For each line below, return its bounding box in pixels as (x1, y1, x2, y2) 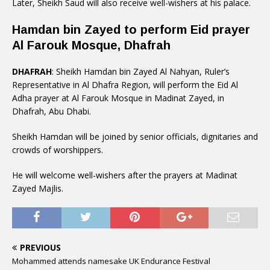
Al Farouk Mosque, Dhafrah (12, 39, 171, 52)
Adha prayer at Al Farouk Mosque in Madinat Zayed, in (12, 92, 224, 104)
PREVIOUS (20, 242, 61, 253)
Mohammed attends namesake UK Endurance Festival (12, 256, 210, 266)
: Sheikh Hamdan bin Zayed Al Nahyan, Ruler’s (52, 66, 230, 77)
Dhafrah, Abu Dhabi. (12, 105, 91, 117)
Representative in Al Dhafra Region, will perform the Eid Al (12, 79, 238, 90)
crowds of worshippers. (12, 144, 103, 155)
